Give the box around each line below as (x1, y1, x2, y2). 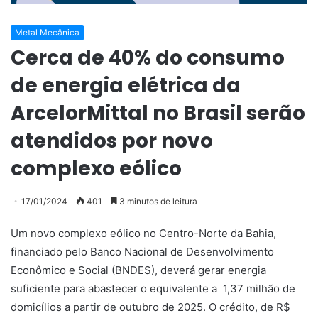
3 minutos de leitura (117, 195, 197, 207)
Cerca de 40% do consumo (11, 43, 285, 72)
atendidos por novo (11, 126, 213, 155)
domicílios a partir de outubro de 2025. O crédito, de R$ (11, 300, 290, 314)
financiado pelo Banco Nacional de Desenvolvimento (11, 244, 274, 258)
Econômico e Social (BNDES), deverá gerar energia (11, 263, 266, 277)
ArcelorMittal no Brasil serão (11, 99, 305, 127)
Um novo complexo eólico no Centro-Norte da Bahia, (11, 226, 276, 240)
